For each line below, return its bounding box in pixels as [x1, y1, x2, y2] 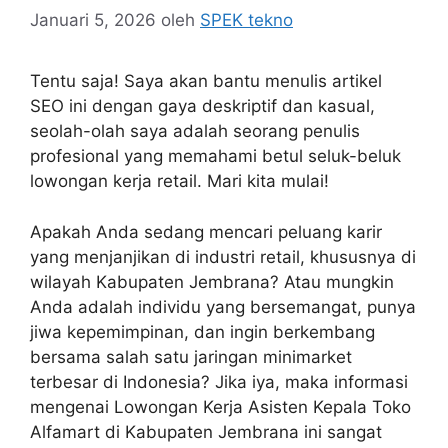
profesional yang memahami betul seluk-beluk [30, 146, 401, 167]
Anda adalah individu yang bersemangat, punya [30, 296, 416, 317]
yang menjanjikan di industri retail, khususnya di [30, 246, 416, 267]
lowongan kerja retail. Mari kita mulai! [30, 171, 329, 192]
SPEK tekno [200, 10, 293, 31]
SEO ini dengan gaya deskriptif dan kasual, [30, 96, 375, 117]
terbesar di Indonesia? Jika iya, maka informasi [30, 371, 408, 392]
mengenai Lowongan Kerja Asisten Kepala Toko [30, 396, 411, 417]
